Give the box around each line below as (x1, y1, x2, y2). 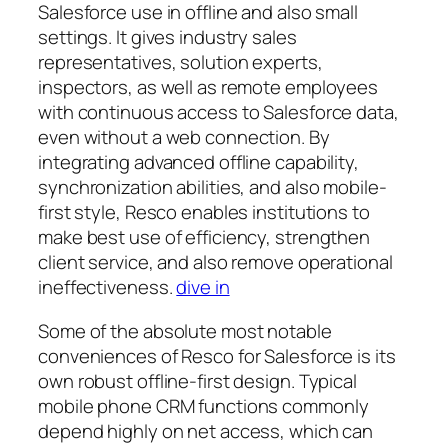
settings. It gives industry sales (38, 24, 297, 51)
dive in (176, 274, 230, 301)
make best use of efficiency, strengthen (38, 224, 371, 251)
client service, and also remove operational (38, 249, 393, 276)
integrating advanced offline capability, (38, 149, 359, 176)
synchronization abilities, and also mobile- (38, 174, 387, 201)
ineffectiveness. (38, 274, 177, 301)
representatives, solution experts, (38, 49, 323, 76)
